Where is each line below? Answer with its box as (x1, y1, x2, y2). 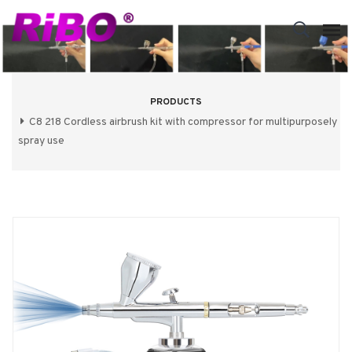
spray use (18, 134, 64, 148)
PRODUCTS (150, 96, 202, 109)
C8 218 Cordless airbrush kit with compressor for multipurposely (29, 115, 337, 130)
